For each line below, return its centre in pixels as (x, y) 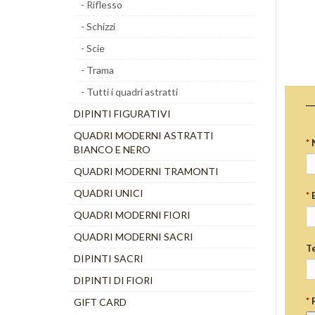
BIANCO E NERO (112, 149)
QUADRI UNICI (109, 193)
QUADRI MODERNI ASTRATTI (144, 135)
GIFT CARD (100, 302)
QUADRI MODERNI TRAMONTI (146, 171)
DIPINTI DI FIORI (114, 280)
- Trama (97, 70)
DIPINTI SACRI (109, 258)
